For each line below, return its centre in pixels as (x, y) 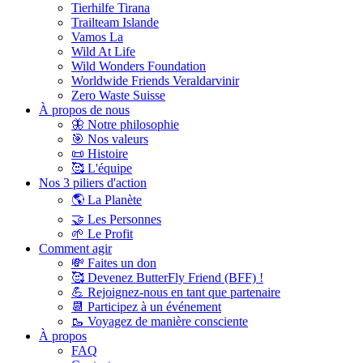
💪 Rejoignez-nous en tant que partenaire (176, 292)
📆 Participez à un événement (146, 306)
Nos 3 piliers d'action (93, 182)
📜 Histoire (100, 153)
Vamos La (97, 36)
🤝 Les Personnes (116, 219)
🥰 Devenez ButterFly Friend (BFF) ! (167, 277)
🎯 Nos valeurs (110, 139)
